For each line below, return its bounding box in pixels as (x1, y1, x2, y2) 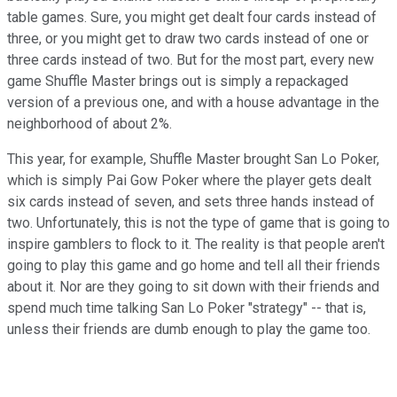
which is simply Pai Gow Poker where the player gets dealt (7, 171, 371, 189)
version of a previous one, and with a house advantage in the (7, 93, 379, 111)
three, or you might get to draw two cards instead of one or (7, 29, 369, 47)
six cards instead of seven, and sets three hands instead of (7, 192, 375, 210)
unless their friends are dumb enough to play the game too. (7, 320, 370, 338)
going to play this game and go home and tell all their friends (7, 256, 380, 274)
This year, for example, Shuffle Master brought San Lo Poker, (7, 150, 379, 167)
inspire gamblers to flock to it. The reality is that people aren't (7, 235, 385, 253)
